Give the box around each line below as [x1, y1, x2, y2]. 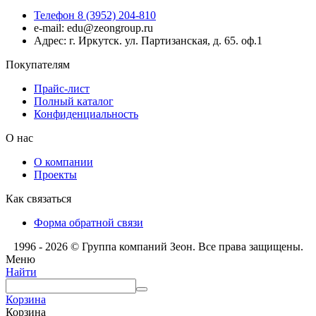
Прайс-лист [34, 82, 90, 95]
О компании [34, 155, 93, 168]
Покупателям [6, 58, 70, 71]
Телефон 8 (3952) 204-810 [34, 8, 156, 21]
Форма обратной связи [34, 216, 143, 229]
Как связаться [6, 192, 71, 205]
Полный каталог [34, 95, 114, 107]
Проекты [34, 168, 77, 181]
